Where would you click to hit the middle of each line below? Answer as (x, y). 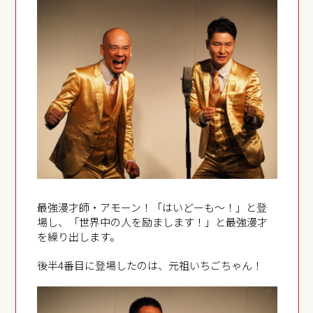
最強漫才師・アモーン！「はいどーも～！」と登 (152, 208)
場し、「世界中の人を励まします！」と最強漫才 (153, 222)
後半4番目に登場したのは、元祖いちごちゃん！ (150, 265)
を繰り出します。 (79, 237)
